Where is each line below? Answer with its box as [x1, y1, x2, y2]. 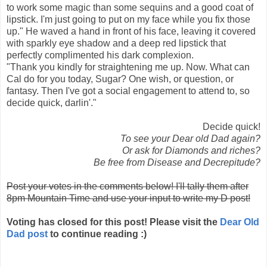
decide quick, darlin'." [7, 97, 97, 108]
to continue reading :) [50, 228, 147, 239]
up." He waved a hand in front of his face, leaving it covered [7, 26, 256, 36]
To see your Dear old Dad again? [120, 133, 260, 144]
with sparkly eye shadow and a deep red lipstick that [7, 38, 226, 48]
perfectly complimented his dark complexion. [7, 49, 196, 60]
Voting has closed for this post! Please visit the [7, 216, 220, 227]
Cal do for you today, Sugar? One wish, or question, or [7, 73, 234, 84]
